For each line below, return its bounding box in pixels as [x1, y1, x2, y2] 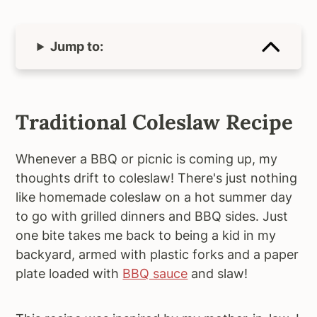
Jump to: [50, 39, 104, 54]
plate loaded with [16, 266, 123, 282]
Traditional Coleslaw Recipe [16, 109, 294, 136]
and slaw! [188, 266, 248, 282]
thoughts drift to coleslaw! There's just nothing [16, 171, 298, 186]
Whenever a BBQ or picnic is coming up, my [16, 151, 278, 167]
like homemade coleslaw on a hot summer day [16, 190, 293, 205]
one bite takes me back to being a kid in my [16, 228, 277, 243]
